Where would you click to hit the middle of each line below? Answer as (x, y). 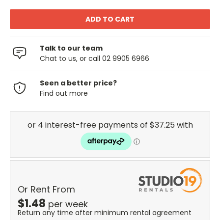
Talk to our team (71, 48)
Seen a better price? (78, 83)
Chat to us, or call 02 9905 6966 (95, 59)
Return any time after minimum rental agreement (105, 212)
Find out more (64, 94)
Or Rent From (46, 189)
